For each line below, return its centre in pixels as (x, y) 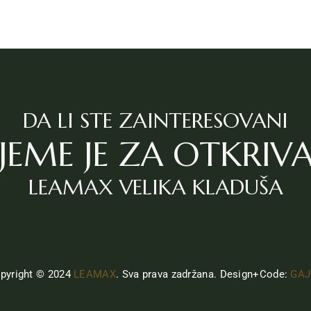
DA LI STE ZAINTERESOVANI (155, 120)
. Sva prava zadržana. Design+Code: (203, 274)
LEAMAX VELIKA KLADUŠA (155, 187)
